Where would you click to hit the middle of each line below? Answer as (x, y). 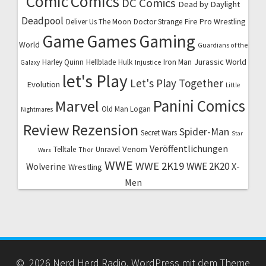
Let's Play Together (176, 83)
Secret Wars (159, 132)
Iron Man (177, 62)
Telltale (65, 149)
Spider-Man (204, 132)
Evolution (43, 84)
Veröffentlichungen (189, 148)
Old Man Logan (126, 109)
